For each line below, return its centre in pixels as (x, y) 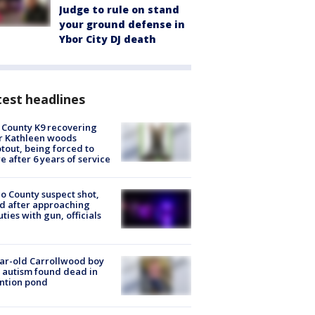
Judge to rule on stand (119, 9)
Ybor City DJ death (108, 39)
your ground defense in (122, 24)
